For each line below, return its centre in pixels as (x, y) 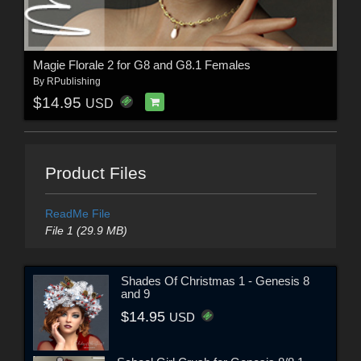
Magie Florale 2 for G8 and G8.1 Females (141, 65)
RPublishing (73, 82)
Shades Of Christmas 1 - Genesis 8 (215, 280)
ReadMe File (77, 214)
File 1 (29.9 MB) (86, 231)
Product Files (95, 173)
